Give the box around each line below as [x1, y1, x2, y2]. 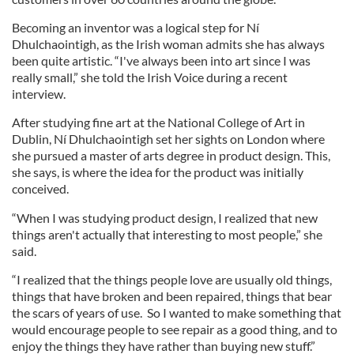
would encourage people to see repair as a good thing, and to [12, 322, 337, 337]
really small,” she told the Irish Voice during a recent [12, 70, 288, 85]
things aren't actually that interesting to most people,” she [12, 227, 322, 242]
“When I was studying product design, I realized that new [12, 210, 318, 225]
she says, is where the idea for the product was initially [12, 164, 303, 179]
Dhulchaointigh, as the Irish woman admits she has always [12, 36, 325, 51]
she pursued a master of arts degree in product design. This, [12, 148, 330, 163]
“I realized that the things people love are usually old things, [12, 272, 332, 287]
